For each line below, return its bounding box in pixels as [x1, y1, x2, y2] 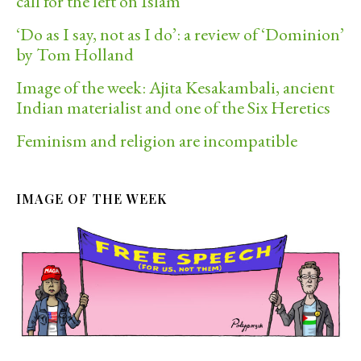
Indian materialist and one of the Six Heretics [16, 95, 330, 119]
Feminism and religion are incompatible [16, 128, 297, 152]
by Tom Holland [16, 42, 134, 66]
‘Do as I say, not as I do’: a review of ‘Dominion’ [16, 22, 344, 46]
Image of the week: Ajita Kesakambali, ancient [16, 75, 334, 99]
